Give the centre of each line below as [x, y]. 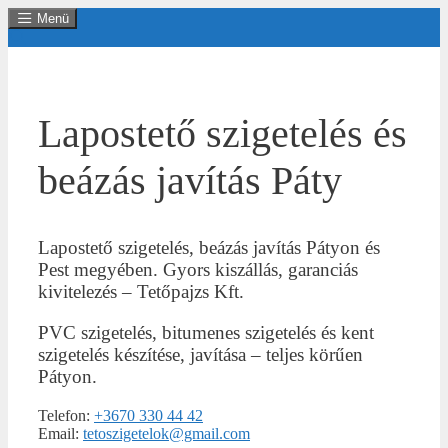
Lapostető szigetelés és [222, 134]
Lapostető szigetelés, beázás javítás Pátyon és [209, 248]
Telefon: [66, 416]
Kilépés [31, 15]
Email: [60, 434]
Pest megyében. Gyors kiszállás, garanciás [198, 270]
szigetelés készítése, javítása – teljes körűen [200, 355]
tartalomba [40, 51]
